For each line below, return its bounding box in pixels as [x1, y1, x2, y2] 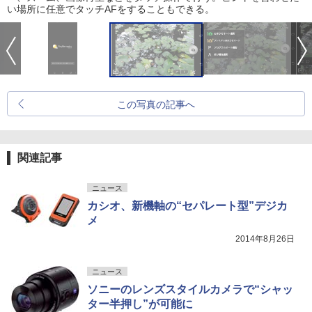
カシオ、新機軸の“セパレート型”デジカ [87, 199, 288, 212]
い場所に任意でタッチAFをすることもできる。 [7, 3, 214, 15]
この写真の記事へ [117, 98, 195, 110]
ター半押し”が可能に [87, 297, 193, 310]
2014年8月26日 [235, 233, 295, 244]
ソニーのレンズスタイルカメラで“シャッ [87, 283, 293, 295]
